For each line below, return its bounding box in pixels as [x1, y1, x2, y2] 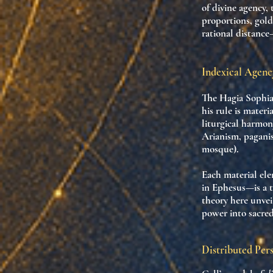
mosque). [202, 143, 239, 155]
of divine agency [202, 1, 266, 14]
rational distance [202, 27, 269, 40]
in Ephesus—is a [202, 181, 269, 194]
